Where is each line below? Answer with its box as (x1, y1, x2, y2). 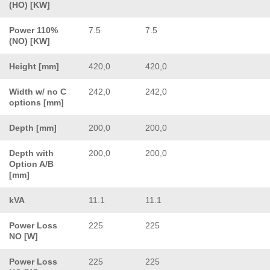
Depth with (9, 148, 54, 158)
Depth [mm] (9, 122, 57, 133)
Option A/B (9, 159, 54, 169)
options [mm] (9, 97, 64, 107)
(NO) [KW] (9, 36, 50, 46)
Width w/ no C (9, 86, 66, 96)
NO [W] (9, 231, 38, 241)
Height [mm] (9, 61, 59, 71)
